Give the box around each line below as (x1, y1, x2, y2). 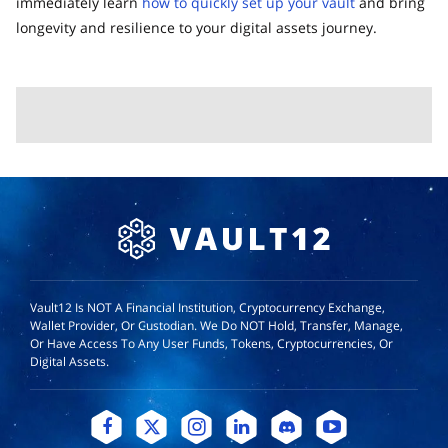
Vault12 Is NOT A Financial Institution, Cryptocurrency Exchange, (30, 298, 385, 316)
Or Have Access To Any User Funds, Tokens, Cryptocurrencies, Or (30, 334, 393, 352)
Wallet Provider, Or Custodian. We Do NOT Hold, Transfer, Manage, (30, 316, 403, 334)
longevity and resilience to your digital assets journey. (16, 17, 377, 37)
